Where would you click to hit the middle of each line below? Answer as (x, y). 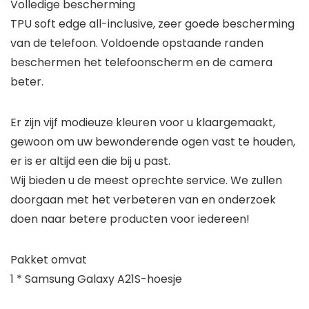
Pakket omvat (49, 260)
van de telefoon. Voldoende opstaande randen (137, 43)
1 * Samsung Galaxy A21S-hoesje (96, 279)
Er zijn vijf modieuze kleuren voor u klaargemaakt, (143, 123)
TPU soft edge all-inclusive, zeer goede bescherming (152, 24)
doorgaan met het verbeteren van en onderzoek (143, 200)
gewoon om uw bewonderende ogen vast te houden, (153, 142)
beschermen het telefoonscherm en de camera (141, 63)
